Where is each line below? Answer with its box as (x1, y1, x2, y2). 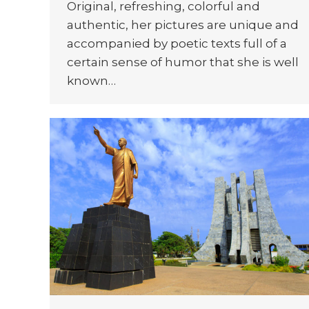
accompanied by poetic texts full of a (67, 37, 287, 50)
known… (67, 74, 116, 88)
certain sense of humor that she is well (67, 55, 299, 69)
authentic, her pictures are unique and (67, 18, 299, 32)
